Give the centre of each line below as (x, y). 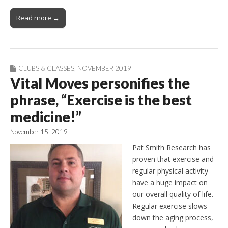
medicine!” (46, 117)
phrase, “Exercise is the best (101, 100)
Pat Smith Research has (172, 148)
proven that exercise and (173, 159)
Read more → (38, 18)
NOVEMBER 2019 (104, 68)
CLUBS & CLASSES (46, 68)
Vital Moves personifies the (100, 83)
